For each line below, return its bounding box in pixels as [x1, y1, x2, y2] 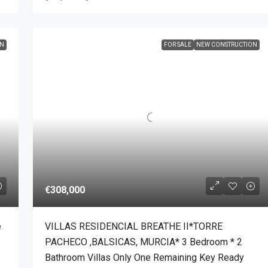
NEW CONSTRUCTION [196, 41, 257, 48]
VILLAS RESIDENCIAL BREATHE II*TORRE [44, 220, 223, 232]
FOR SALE [164, 41, 191, 48]
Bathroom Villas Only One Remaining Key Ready [44, 251, 244, 263]
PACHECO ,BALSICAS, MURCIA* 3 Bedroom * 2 [44, 236, 242, 248]
